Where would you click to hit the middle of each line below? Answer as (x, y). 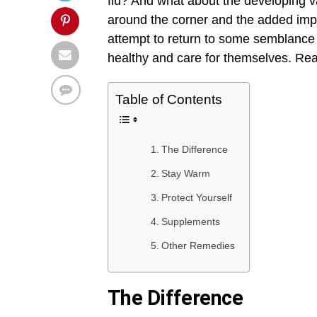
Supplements (190, 222)
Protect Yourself (196, 198)
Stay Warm (185, 174)
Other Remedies (198, 246)
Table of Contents (169, 100)
